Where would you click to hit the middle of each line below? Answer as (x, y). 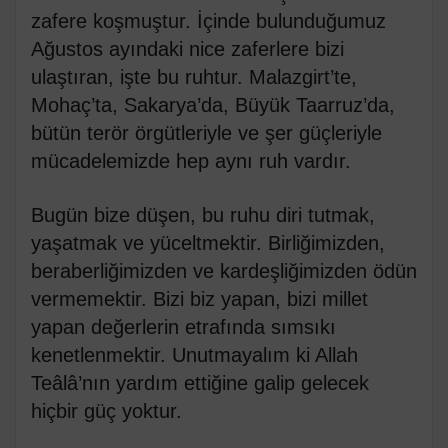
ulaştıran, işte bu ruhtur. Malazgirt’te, (194, 77)
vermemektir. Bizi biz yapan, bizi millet (199, 299)
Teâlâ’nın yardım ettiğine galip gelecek (200, 383)
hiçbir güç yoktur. (106, 411)
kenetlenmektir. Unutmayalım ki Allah (194, 355)
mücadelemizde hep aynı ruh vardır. (191, 161)
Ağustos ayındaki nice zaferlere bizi (187, 49)
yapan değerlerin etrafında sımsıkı (183, 327)
